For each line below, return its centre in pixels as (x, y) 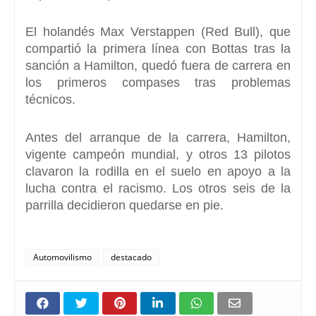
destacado (131, 257)
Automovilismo (62, 257)
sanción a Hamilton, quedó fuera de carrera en (158, 65)
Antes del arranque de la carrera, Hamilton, (158, 137)
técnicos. (50, 99)
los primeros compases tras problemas (158, 82)
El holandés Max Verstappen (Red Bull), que (158, 31)
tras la (272, 48)
